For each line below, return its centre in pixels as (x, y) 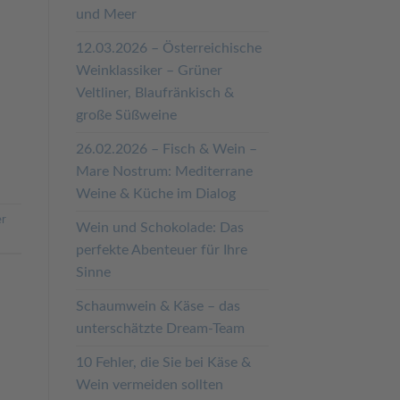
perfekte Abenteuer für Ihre (161, 250)
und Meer (106, 15)
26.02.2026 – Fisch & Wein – (166, 150)
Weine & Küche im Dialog (155, 194)
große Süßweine (126, 116)
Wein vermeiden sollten (149, 385)
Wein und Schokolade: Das (159, 228)
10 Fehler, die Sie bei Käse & (163, 363)
